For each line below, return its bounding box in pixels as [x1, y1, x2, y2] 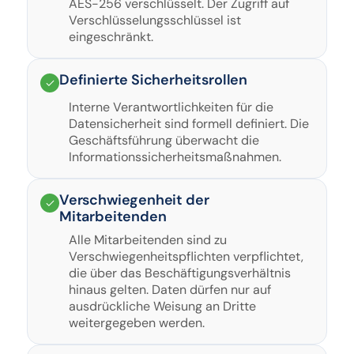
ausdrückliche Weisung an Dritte [69, 298, 256, 314]
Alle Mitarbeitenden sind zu [69, 232, 227, 248]
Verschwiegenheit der [59, 190, 209, 209]
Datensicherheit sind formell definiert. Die [69, 115, 309, 132]
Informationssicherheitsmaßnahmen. [69, 149, 281, 165]
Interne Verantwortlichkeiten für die [69, 99, 273, 115]
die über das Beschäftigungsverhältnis [69, 265, 291, 281]
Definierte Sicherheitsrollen [59, 70, 247, 89]
